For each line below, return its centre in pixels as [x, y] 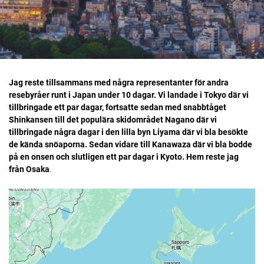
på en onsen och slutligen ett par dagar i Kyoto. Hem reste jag [124, 157]
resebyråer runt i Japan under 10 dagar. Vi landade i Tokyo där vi [129, 95]
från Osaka [29, 169]
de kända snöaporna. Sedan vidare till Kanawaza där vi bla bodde [131, 145]
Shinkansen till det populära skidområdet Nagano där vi [113, 120]
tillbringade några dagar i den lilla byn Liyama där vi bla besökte [128, 132]
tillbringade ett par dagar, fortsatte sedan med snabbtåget [118, 108]
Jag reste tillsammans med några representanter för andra [119, 83]
